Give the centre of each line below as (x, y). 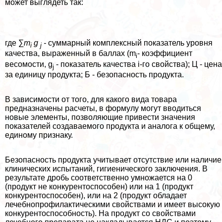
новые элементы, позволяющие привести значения (100, 117)
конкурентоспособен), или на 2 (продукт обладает (96, 195)
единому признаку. (39, 135)
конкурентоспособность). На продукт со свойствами (100, 213)
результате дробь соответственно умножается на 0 (99, 177)
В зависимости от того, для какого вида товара (91, 99)
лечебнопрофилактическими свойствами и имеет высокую (112, 204)
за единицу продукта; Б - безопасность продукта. (94, 74)
